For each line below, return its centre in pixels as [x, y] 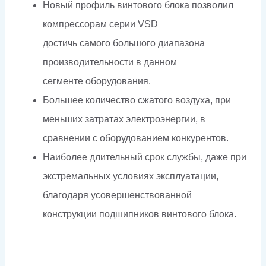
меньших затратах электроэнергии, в [124, 119]
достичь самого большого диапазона [124, 43]
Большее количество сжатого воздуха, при [137, 100]
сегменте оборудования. [97, 81]
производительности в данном [110, 62]
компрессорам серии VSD [100, 24]
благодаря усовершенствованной [117, 195]
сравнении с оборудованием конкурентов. [136, 138]
